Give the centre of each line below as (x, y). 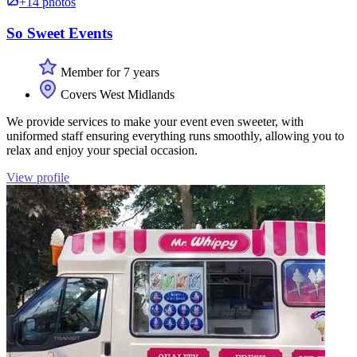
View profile (38, 177)
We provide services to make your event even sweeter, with (155, 121)
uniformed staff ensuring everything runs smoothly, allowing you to (175, 135)
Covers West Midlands (116, 94)
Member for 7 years (108, 72)
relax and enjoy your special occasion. (102, 150)
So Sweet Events (59, 33)
